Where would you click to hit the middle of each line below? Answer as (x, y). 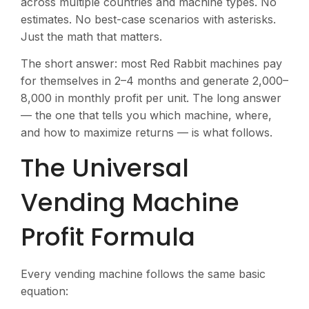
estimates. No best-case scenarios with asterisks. (148, 19)
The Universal (105, 168)
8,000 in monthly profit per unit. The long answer (151, 98)
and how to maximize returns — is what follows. (147, 132)
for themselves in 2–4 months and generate (137, 80)
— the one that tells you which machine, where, (146, 115)
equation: (44, 291)
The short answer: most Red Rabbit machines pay (151, 63)
